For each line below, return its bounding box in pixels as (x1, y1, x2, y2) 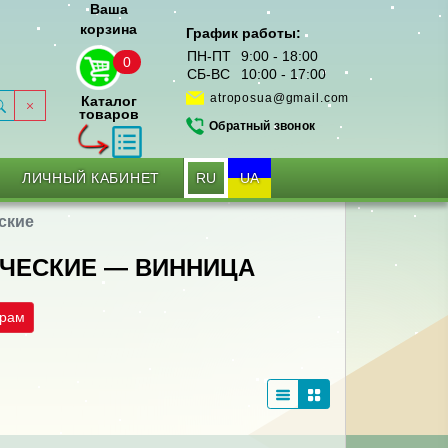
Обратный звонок (209, 119, 315, 134)
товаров (78, 107, 139, 122)
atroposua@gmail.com (210, 91, 350, 106)
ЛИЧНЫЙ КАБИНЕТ (21, 170, 161, 186)
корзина (80, 22, 137, 37)
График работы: (186, 25, 301, 41)
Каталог (80, 94, 137, 109)
